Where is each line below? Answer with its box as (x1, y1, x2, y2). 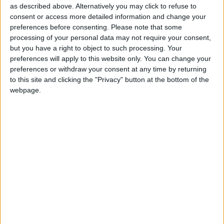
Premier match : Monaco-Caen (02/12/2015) (15, 167, 168, 177)
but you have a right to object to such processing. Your (10, 43, 182, 52)
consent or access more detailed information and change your (10, 12, 206, 20)
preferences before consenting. (10, 22, 109, 31)
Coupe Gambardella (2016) (24, 122, 119, 132)
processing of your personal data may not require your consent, (10, 33, 211, 41)
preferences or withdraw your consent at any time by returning (10, 64, 206, 73)
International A (24, 144, 77, 154)
